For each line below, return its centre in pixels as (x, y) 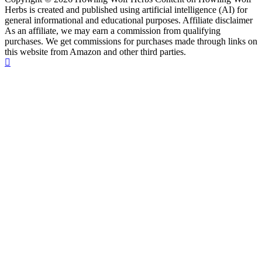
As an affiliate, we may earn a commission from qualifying (113, 31)
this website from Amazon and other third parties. (95, 52)
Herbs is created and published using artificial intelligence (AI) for (126, 10)
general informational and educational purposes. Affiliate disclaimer (129, 20)
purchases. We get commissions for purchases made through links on (131, 42)
